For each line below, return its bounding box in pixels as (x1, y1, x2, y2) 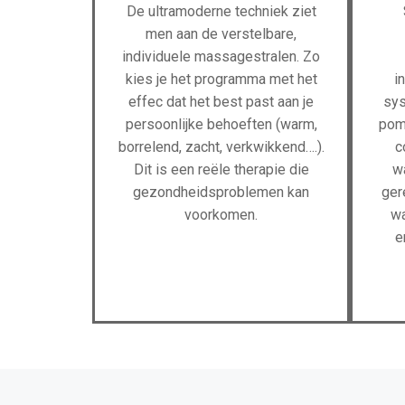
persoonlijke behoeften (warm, (125, 116, 317, 133)
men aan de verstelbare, (146, 25, 297, 42)
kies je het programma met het (125, 71, 317, 88)
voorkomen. (184, 206, 258, 223)
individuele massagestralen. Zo (122, 48, 320, 65)
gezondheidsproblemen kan (133, 184, 309, 201)
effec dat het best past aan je (128, 93, 314, 110)
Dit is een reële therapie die (133, 161, 309, 178)
